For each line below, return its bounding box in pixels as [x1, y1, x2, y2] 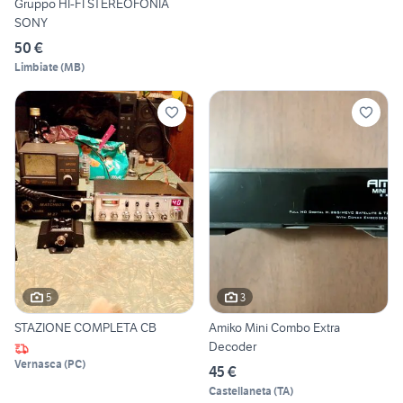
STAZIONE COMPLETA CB [14, 319, 157, 336]
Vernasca [14, 357, 62, 372]
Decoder [209, 338, 256, 355]
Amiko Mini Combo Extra [209, 319, 340, 336]
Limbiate [14, 59, 58, 74]
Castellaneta [209, 384, 272, 399]
